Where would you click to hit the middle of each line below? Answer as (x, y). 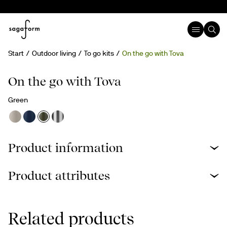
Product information (66, 148)
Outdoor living (54, 53)
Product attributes (59, 176)
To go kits (99, 53)
